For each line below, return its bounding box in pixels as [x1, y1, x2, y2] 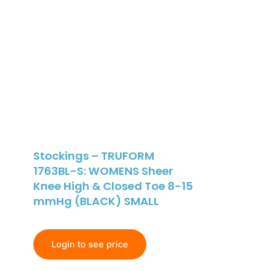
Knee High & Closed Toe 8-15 [33, 178, 193, 194]
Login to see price [51, 238, 128, 250]
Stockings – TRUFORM [33, 148, 154, 164]
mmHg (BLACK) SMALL [33, 194, 159, 209]
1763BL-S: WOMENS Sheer [33, 163, 173, 179]
